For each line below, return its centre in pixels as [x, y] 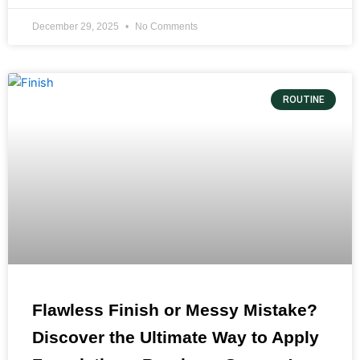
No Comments [165, 26]
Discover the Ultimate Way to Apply [176, 337]
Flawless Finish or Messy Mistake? [175, 309]
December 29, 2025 [77, 26]
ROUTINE [303, 99]
